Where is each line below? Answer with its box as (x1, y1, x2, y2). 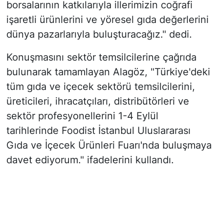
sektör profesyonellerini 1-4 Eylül (6, 110, 158, 122)
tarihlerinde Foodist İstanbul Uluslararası (6, 125, 191, 137)
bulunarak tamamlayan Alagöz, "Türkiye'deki (6, 66, 210, 78)
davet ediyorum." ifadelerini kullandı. (6, 154, 174, 166)
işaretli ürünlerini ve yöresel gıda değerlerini (6, 14, 209, 26)
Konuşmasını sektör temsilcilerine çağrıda (6, 51, 197, 64)
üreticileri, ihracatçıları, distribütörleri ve (6, 95, 189, 108)
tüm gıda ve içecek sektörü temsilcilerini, (6, 81, 195, 93)
